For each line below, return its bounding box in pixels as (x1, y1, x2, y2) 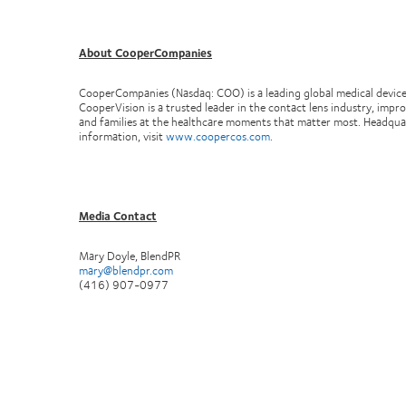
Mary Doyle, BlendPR (79, 246, 183, 265)
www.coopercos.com (166, 127, 270, 145)
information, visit (79, 127, 166, 145)
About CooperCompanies (79, 43, 212, 62)
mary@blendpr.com (79, 261, 173, 279)
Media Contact (79, 207, 157, 225)
